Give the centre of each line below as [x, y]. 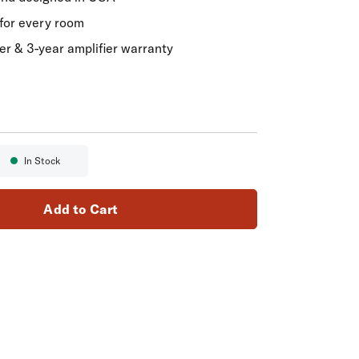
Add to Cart [81, 209]
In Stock [42, 161]
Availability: [68, 169]
